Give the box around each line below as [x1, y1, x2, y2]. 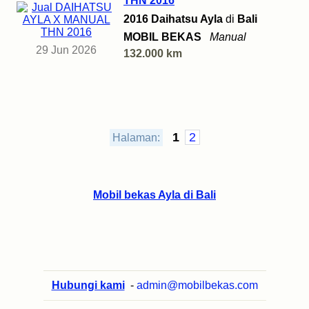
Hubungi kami [51, 279, 125, 292]
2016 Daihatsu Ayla [123, 13, 223, 26]
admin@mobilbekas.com [136, 279, 258, 292]
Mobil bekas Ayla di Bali [93, 189, 216, 201]
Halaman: [112, 132, 160, 144]
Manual [210, 31, 246, 43]
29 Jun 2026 [36, 44, 97, 57]
